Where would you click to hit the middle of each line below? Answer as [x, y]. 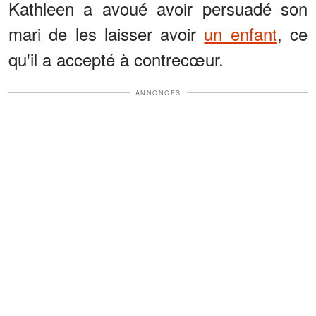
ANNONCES [158, 92]
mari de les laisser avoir [107, 33]
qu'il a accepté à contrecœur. [116, 59]
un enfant [241, 33]
